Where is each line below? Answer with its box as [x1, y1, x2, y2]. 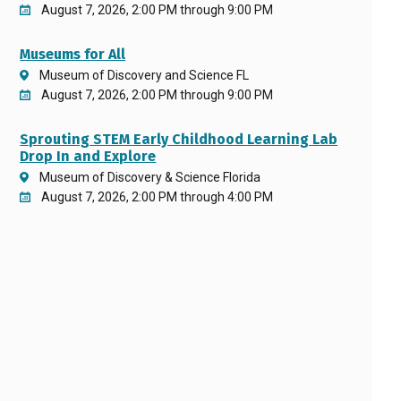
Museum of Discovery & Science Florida [39, 170, 261, 184]
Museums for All [20, 46, 126, 63]
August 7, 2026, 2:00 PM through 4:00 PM [41, 190, 274, 204]
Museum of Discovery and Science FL [39, 68, 250, 82]
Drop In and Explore [20, 148, 157, 165]
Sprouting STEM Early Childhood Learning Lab [20, 131, 338, 148]
